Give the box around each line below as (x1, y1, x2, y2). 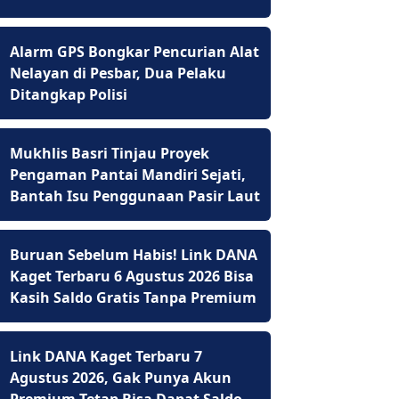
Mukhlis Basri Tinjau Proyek (10, 143, 209, 163)
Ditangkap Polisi (10, 85, 127, 104)
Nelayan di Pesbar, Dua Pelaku (10, 63, 226, 83)
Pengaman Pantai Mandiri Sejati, (10, 165, 246, 184)
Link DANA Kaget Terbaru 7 (10, 346, 202, 366)
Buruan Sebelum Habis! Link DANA (10, 245, 257, 265)
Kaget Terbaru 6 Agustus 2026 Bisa (10, 266, 254, 286)
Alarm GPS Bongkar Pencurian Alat (10, 42, 259, 61)
